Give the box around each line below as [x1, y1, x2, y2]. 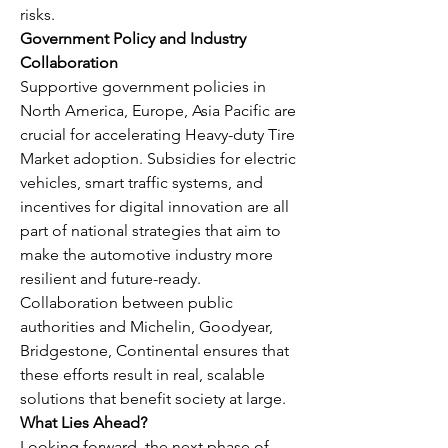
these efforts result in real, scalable [20, 365, 265, 384]
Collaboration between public [20, 293, 233, 312]
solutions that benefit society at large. [20, 389, 286, 408]
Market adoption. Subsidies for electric [20, 149, 296, 168]
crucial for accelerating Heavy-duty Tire [20, 125, 295, 144]
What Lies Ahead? [20, 413, 147, 432]
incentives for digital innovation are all [20, 197, 289, 216]
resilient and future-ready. [20, 269, 201, 288]
